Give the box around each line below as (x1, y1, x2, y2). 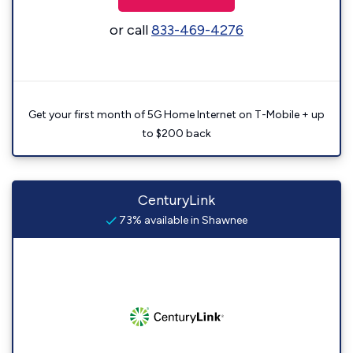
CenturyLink (138, 191, 215, 209)
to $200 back (142, 127, 211, 140)
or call (110, 21, 151, 39)
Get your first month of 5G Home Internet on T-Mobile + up (28, 108, 325, 121)
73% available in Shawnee (117, 214, 247, 227)
